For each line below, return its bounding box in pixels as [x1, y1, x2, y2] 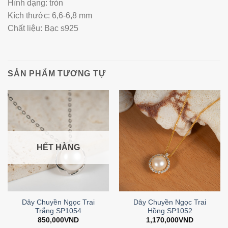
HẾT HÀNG [37, 142, 80, 152]
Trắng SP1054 [35, 207, 81, 215]
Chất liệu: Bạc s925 [8, 24, 78, 33]
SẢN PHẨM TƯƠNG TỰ [8, 69, 106, 78]
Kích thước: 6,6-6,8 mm [8, 11, 92, 20]
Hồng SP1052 [147, 207, 192, 215]
